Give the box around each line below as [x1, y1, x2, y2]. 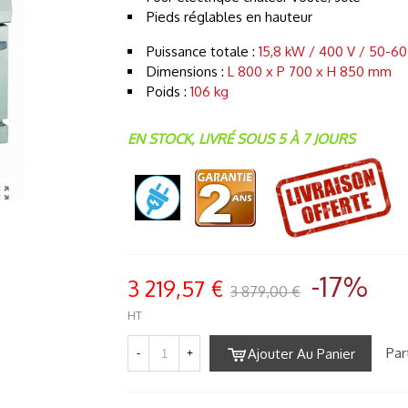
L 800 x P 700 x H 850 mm [228, 63, 392, 80]
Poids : [147, 83, 190, 100]
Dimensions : [147, 63, 228, 80]
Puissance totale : [147, 43, 259, 60]
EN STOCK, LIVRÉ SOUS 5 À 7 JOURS [127, 130, 355, 148]
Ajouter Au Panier [248, 345, 355, 362]
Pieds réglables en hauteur [147, 8, 312, 25]
